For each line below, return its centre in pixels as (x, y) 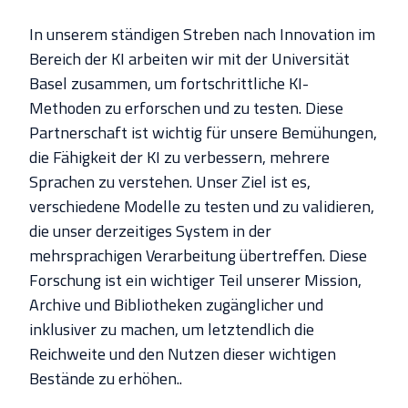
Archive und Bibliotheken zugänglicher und (176, 305)
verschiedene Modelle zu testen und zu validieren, (202, 207)
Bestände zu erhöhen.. (106, 379)
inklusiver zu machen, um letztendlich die (172, 330)
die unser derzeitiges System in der (150, 231)
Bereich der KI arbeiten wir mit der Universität (189, 59)
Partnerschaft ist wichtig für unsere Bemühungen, (203, 133)
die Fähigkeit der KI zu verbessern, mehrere (179, 158)
